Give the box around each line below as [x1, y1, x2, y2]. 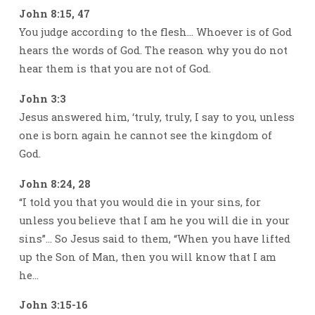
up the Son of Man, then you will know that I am [18, 250, 276, 264]
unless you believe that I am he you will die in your [18, 213, 290, 227]
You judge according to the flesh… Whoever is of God [18, 25, 292, 39]
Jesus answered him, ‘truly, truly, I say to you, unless [18, 110, 295, 124]
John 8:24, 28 [18, 176, 91, 191]
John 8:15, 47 [18, 7, 90, 20]
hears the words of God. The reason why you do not [18, 44, 288, 57]
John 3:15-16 [18, 298, 88, 312]
